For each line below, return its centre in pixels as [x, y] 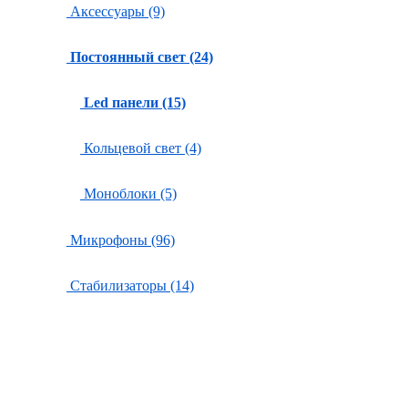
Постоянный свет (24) [142, 57]
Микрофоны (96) [121, 240]
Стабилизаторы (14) [130, 286]
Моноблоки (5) [128, 194]
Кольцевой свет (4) [141, 148]
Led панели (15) [135, 102]
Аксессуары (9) [116, 11]
